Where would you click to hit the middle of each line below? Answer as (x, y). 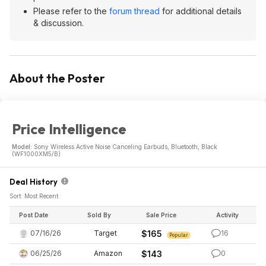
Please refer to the (71, 11)
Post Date (34, 215)
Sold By (99, 215)
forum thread (134, 11)
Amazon (108, 253)
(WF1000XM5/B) (36, 154)
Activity (227, 215)
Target (105, 233)
